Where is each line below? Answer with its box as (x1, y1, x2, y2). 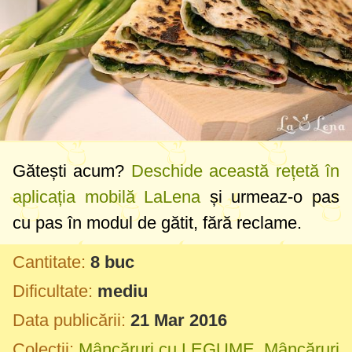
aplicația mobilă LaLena (13, 186, 201, 207)
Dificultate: (13, 280, 93, 301)
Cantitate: (13, 251, 86, 272)
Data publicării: (13, 310, 126, 330)
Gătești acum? (13, 160, 131, 181)
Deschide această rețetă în (130, 160, 340, 181)
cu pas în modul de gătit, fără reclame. (13, 212, 302, 233)
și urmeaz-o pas (200, 186, 340, 207)
